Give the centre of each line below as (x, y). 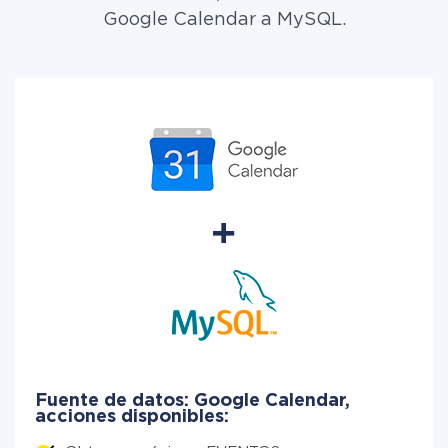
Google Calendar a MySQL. (224, 20)
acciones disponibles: (132, 417)
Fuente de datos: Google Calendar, (192, 401)
